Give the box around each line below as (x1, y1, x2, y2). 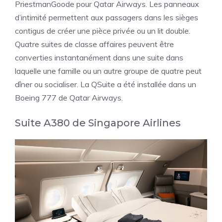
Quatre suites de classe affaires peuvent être (15, 39, 174, 50)
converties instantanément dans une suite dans (15, 53, 183, 63)
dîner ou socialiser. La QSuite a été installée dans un (15, 79, 196, 90)
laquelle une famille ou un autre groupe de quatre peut (15, 66, 202, 76)
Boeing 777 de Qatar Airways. (15, 93, 123, 103)
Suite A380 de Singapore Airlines (15, 117, 181, 129)
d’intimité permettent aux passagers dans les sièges (15, 12, 198, 23)
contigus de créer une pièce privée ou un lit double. (15, 26, 190, 36)
